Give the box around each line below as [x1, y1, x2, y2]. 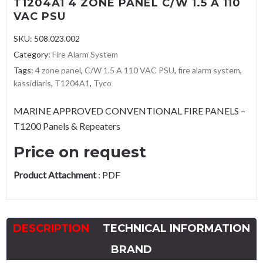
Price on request [14, 143, 146, 162]
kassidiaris [14, 78, 51, 89]
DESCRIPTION [13, 222, 89, 235]
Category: [14, 49, 52, 60]
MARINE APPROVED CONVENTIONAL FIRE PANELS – [14, 105, 245, 117]
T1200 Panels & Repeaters [14, 120, 120, 132]
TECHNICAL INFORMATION [103, 222, 250, 235]
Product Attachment [14, 169, 96, 181]
